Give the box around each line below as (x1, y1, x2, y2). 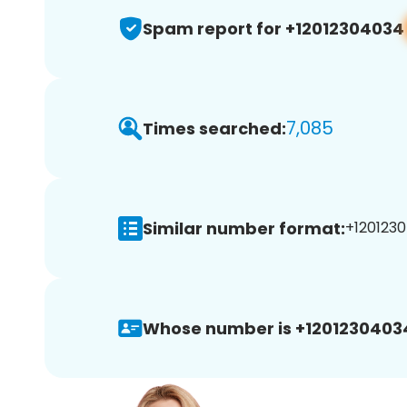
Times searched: (143, 116, 286, 140)
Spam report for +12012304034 (143, 16, 404, 40)
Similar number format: (143, 216, 345, 240)
